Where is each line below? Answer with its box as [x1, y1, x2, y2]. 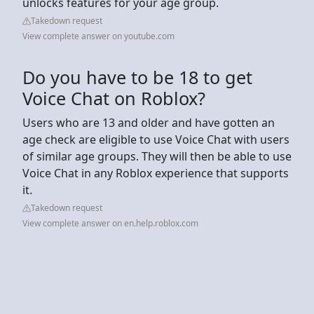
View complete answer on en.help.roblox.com [22, 217, 198, 229]
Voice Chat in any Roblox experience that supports [22, 165, 289, 181]
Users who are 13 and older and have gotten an [22, 114, 275, 130]
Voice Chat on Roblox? [22, 86, 205, 110]
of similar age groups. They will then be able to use [22, 148, 292, 164]
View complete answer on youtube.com [22, 29, 175, 42]
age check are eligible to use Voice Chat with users [22, 131, 289, 147]
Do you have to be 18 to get [22, 64, 252, 89]
